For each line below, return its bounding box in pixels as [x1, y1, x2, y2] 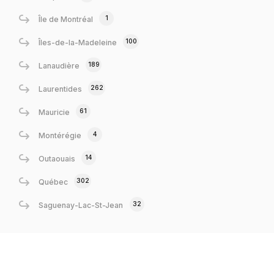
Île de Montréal [38, 14, 93, 24]
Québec [38, 177, 68, 187]
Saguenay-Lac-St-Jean [38, 200, 124, 210]
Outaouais [38, 154, 75, 163]
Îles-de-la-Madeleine [38, 37, 117, 47]
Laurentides [38, 84, 82, 94]
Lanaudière [38, 61, 80, 70]
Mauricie [38, 107, 70, 117]
